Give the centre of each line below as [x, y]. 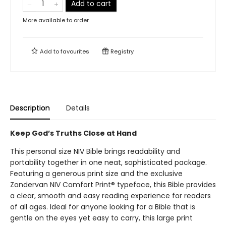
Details [78, 108]
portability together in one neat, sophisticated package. [108, 162]
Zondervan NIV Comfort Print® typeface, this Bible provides [113, 185]
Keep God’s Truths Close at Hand [73, 133]
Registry [121, 51]
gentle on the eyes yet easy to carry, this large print [101, 218]
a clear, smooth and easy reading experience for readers [110, 196]
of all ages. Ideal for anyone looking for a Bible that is [103, 207]
